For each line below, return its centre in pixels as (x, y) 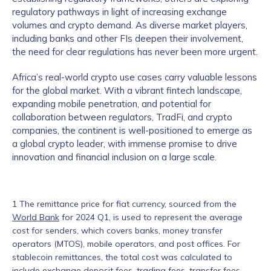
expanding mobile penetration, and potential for (112, 104)
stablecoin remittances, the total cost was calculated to (122, 257)
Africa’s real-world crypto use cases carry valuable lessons (135, 77)
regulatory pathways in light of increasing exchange (119, 12)
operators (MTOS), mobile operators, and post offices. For (126, 244)
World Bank (36, 217)
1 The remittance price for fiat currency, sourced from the (124, 204)
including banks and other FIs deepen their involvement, (128, 38)
